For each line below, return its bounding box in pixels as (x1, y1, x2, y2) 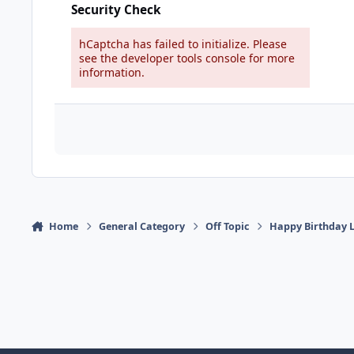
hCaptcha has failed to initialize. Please (79, 36, 287, 51)
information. (79, 64, 145, 80)
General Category (99, 219, 186, 233)
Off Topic (205, 219, 250, 233)
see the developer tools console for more (79, 50, 295, 66)
